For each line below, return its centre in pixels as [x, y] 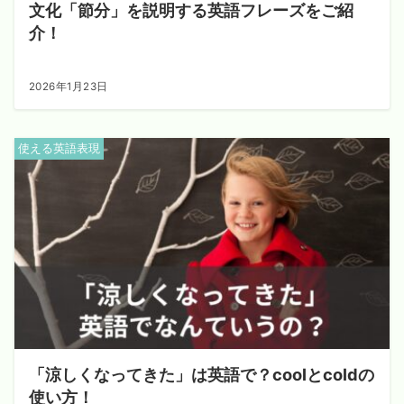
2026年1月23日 [69, 87]
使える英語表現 [59, 148]
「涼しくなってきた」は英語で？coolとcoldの [202, 374]
